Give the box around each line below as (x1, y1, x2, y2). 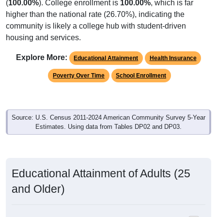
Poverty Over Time (52, 72, 105, 79)
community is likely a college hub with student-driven (6, 21, 186, 30)
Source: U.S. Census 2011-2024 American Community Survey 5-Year (12, 113, 205, 121)
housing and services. (6, 33, 81, 42)
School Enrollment (116, 72, 167, 79)
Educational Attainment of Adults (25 (12, 167, 190, 180)
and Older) (12, 182, 65, 195)
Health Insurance (149, 54, 197, 62)
